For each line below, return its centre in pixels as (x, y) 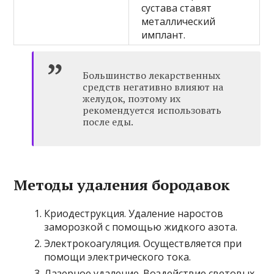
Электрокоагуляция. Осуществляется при (143, 244)
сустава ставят (177, 8)
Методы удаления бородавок (122, 185)
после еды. (108, 122)
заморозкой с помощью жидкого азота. (141, 227)
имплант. (164, 35)
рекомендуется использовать (152, 110)
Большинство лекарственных (152, 76)
